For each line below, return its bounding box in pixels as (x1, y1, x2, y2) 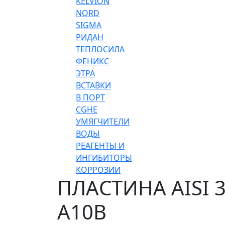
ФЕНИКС (76, 56, 109, 67)
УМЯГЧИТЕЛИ (76, 116, 130, 127)
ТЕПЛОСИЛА (76, 44, 125, 55)
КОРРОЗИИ (76, 164, 121, 175)
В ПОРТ (76, 92, 105, 103)
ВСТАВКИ (76, 80, 111, 91)
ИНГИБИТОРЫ (76, 152, 132, 163)
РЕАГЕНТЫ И (76, 140, 125, 151)
